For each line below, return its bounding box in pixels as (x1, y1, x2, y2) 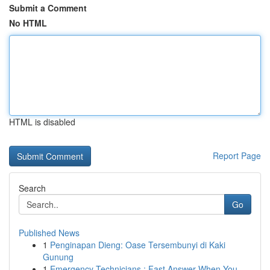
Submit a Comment (9, 2, 87, 14)
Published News (19, 227, 80, 239)
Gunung (43, 251, 74, 263)
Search (19, 182, 46, 194)
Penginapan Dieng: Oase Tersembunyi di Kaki (50, 239, 225, 251)
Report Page (213, 149, 261, 162)
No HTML (9, 17, 47, 29)
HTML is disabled (9, 116, 75, 128)
